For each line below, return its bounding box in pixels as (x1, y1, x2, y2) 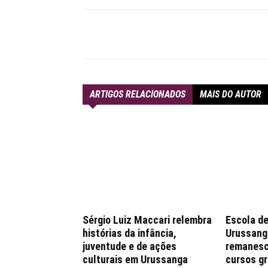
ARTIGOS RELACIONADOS (90, 89, 185, 100)
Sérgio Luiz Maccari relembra (83, 214, 212, 226)
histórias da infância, (83, 227, 176, 239)
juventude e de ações (83, 240, 176, 252)
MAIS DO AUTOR (200, 89, 261, 100)
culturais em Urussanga (83, 253, 188, 266)
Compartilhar (111, 30, 155, 39)
